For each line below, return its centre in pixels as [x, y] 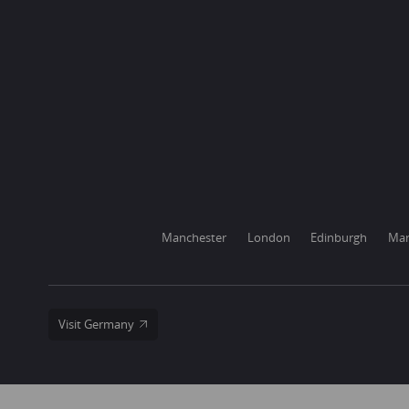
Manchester [194, 238]
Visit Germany [96, 324]
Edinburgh [339, 238]
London [268, 238]
